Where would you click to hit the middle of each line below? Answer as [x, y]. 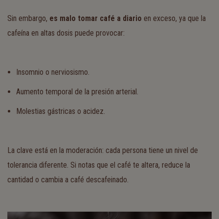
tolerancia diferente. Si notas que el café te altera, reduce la [99, 165]
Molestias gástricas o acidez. [61, 111]
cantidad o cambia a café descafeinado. [68, 180]
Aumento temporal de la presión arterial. [77, 92]
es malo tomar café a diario [96, 18]
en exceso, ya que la [174, 18]
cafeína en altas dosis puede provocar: [66, 33]
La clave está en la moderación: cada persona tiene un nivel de [103, 150]
